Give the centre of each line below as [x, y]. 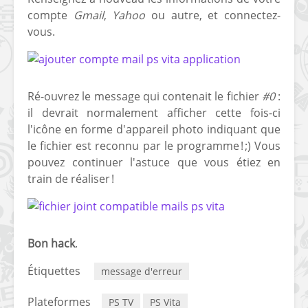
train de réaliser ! [71, 179]
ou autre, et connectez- [213, 15]
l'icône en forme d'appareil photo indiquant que [154, 130]
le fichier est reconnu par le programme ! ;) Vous [154, 146]
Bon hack [51, 244]
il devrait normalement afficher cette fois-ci [154, 113]
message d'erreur [142, 272]
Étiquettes [54, 271]
